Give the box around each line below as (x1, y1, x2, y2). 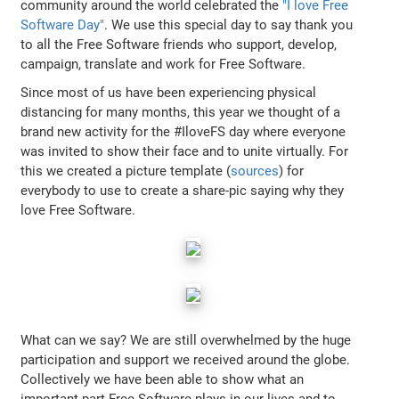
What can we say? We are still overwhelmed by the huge (20, 331, 352, 348)
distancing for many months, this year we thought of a (20, 103, 341, 120)
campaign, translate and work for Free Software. (20, 55, 306, 72)
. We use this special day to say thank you (104, 16, 354, 33)
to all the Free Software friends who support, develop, (20, 36, 338, 53)
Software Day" (20, 16, 105, 33)
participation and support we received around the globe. (20, 351, 351, 368)
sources (231, 162, 280, 179)
